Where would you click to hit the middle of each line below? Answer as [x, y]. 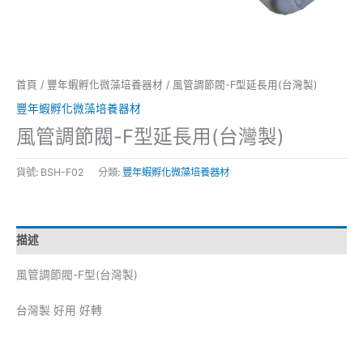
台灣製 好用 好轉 [59, 310]
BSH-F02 [62, 172]
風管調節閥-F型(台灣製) [77, 274]
